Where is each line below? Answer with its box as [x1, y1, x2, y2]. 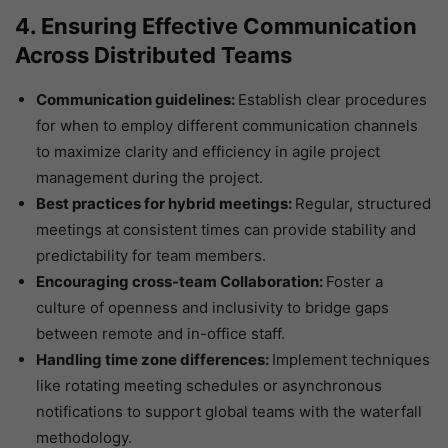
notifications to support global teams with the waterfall [36, 402, 422, 422]
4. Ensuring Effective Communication [15, 13, 417, 40]
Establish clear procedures [238, 90, 427, 110]
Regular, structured [295, 194, 431, 214]
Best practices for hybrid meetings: [36, 194, 295, 214]
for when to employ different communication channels [36, 116, 418, 136]
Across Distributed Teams [15, 42, 292, 69]
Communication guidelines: [36, 90, 238, 110]
